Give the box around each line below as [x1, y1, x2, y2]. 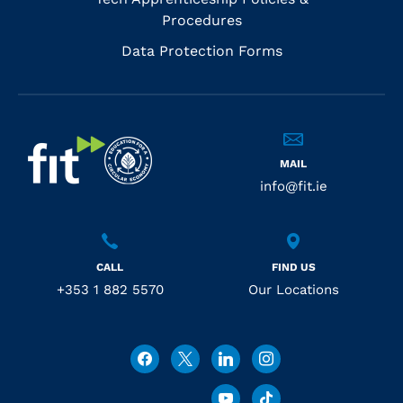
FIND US [271, 260, 316, 273]
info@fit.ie [259, 177, 327, 194]
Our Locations [247, 281, 339, 298]
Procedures [161, 11, 242, 29]
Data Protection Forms [121, 41, 282, 59]
